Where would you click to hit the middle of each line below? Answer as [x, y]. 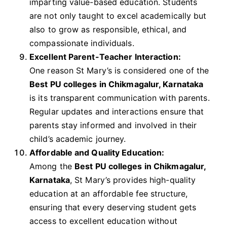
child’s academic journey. [78, 139]
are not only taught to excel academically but [118, 16]
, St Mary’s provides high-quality [133, 180]
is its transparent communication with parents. [120, 98]
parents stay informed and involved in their [113, 125]
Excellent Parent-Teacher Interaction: [105, 57]
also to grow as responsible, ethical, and [108, 30]
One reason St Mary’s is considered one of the [119, 71]
